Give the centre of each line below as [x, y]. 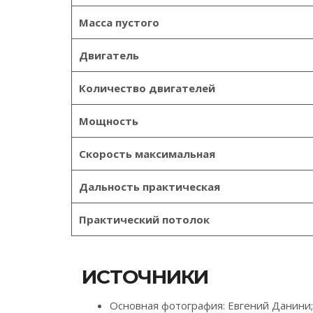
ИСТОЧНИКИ [145, 277]
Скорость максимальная [147, 154]
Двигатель [109, 55]
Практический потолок [144, 219]
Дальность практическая [150, 187]
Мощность [109, 121]
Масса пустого [119, 22]
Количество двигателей [147, 88]
